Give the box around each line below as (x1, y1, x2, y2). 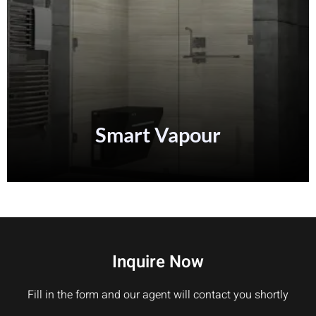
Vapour (96, 122, 167, 147)
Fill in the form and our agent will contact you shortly (28, 286, 288, 303)
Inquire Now (112, 250, 204, 274)
